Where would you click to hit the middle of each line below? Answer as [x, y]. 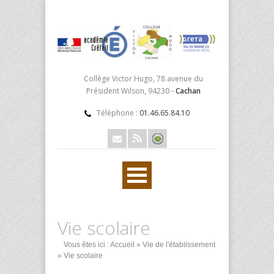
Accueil [122, 244]
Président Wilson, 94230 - [131, 91]
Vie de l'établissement [179, 244]
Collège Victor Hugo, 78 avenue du [143, 78]
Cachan [188, 91]
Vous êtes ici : [86, 244]
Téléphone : [118, 113]
